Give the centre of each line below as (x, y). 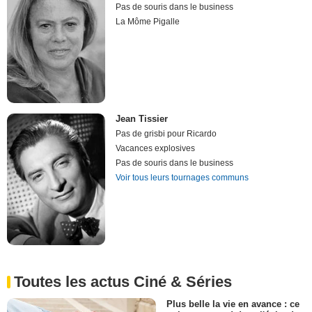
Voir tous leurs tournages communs (182, 178)
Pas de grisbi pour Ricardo (166, 134)
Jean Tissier (142, 119)
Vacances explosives (156, 149)
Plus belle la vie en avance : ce (233, 304)
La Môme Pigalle (148, 22)
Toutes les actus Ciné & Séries (123, 281)
